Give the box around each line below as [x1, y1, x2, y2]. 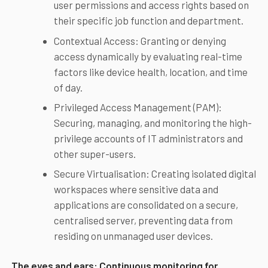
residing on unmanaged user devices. [53, 230, 213, 242]
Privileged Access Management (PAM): [53, 100, 222, 113]
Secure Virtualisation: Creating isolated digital [53, 167, 256, 180]
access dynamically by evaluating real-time [53, 50, 242, 62]
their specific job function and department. [53, 14, 243, 27]
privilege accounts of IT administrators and [53, 132, 243, 144]
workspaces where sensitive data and [53, 183, 218, 196]
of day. [53, 81, 83, 93]
